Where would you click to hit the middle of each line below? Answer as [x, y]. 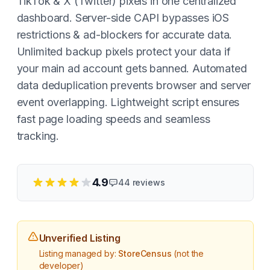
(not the [188, 253]
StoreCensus [145, 253]
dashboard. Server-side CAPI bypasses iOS [123, 18]
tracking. [38, 136]
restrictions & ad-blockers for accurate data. [124, 35]
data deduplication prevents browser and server [134, 85]
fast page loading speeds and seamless [113, 119]
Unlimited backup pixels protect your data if [124, 52]
